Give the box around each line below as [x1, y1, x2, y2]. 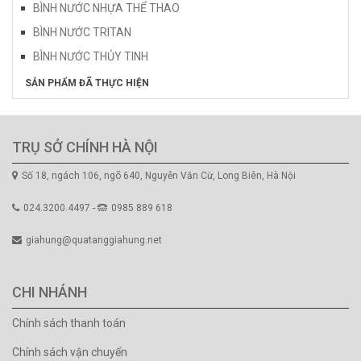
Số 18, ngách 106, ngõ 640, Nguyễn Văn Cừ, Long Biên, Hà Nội [22, 169, 296, 181]
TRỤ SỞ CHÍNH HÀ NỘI [12, 138, 158, 156]
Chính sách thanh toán [12, 316, 126, 330]
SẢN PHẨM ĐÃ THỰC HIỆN [25, 77, 149, 89]
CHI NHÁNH [12, 283, 87, 301]
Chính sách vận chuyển [12, 345, 127, 359]
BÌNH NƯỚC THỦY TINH [33, 49, 148, 63]
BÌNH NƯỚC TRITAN [33, 25, 131, 39]
